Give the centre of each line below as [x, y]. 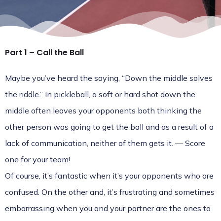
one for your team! [37, 159]
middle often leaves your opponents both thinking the [103, 110]
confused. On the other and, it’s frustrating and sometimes [110, 192]
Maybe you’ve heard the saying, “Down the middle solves [109, 78]
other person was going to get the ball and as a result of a [109, 127]
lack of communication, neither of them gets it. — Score [105, 143]
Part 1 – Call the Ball [44, 53]
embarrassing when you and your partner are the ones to [108, 208]
